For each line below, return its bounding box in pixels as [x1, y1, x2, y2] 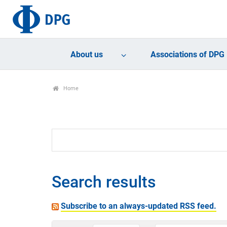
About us [70, 50, 103, 60]
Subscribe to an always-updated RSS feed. [61, 201, 216, 211]
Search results [52, 172, 156, 192]
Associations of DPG [150, 50, 225, 60]
